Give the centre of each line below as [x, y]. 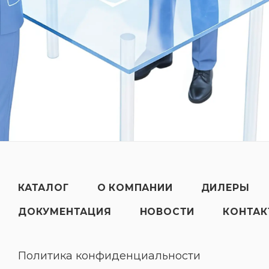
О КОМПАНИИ [135, 188]
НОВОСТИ [167, 212]
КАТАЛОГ [44, 188]
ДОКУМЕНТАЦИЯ [65, 212]
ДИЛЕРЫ [225, 188]
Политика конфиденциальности [109, 256]
